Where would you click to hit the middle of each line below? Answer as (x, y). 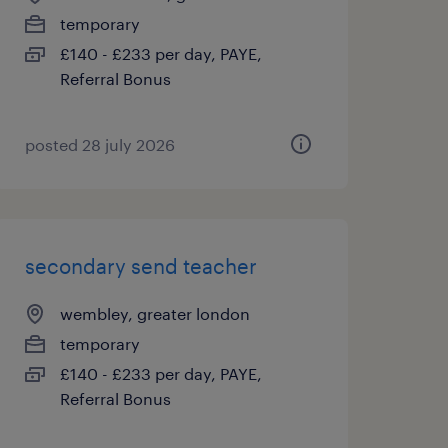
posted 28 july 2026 (99, 144)
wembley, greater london (154, 313)
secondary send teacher (140, 266)
